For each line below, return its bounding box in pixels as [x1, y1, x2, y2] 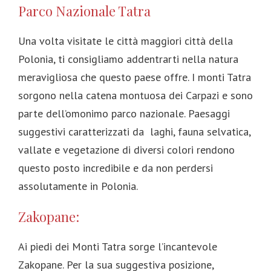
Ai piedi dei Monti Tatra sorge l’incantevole [18, 239, 217, 253]
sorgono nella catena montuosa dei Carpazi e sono [18, 88, 253, 102]
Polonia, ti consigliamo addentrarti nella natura [18, 51, 238, 66]
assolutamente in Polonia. [18, 178, 138, 193]
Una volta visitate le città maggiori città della [18, 33, 233, 48]
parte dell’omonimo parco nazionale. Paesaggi [18, 106, 230, 120]
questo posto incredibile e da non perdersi [18, 160, 213, 175]
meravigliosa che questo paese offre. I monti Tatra [18, 70, 251, 84]
